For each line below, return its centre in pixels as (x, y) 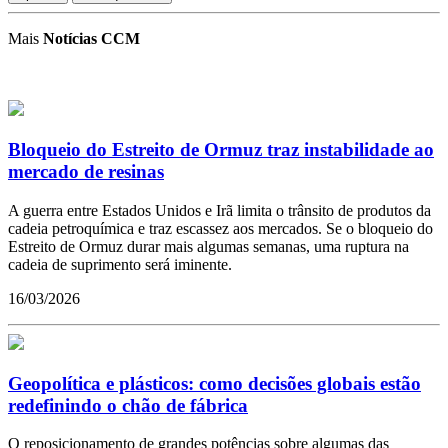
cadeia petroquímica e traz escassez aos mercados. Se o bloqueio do (220, 228)
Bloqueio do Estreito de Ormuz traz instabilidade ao (221, 150)
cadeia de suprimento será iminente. (120, 264)
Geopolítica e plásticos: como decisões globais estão (214, 383)
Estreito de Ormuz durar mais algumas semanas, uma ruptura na (208, 246)
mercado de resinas (86, 172)
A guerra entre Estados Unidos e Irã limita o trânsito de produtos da (219, 210)
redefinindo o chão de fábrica (128, 405)
